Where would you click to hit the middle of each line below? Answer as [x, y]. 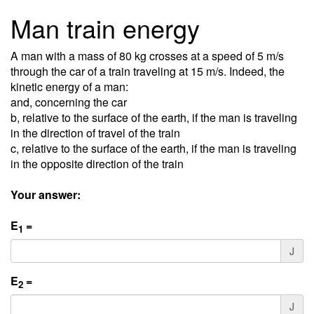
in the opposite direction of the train [97, 164]
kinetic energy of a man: [69, 87]
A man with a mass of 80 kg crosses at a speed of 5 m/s [147, 56]
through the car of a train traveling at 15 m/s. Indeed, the [148, 71]
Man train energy [105, 28]
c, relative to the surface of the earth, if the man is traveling [153, 148]
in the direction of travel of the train [95, 133]
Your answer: [46, 194]
